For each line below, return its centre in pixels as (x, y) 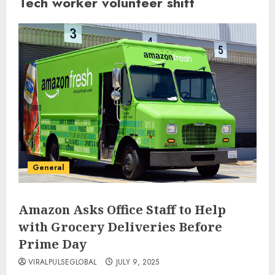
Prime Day (52, 244)
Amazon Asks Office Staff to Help (122, 210)
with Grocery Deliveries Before (120, 227)
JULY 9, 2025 (137, 262)
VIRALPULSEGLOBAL (63, 262)
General (48, 168)
